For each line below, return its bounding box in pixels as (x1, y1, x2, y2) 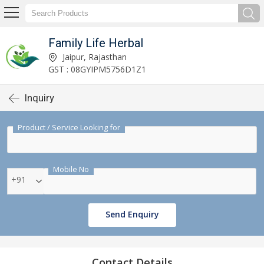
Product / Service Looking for (18, 122, 120, 133)
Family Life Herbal (48, 35, 143, 50)
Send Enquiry (105, 209, 159, 220)
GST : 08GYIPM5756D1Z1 (48, 63, 146, 75)
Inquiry (25, 92, 54, 104)
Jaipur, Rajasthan (60, 51, 127, 62)
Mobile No (53, 164, 89, 174)
